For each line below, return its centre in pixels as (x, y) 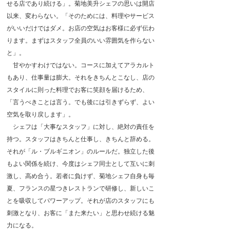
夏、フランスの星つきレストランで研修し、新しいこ (81, 188)
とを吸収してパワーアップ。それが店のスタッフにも (81, 200)
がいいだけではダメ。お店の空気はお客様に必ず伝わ (81, 28)
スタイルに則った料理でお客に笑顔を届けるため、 (78, 89)
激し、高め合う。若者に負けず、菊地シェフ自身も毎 (81, 176)
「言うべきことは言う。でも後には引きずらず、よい (81, 102)
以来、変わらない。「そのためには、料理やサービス (81, 15)
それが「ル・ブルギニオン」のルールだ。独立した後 (81, 151)
